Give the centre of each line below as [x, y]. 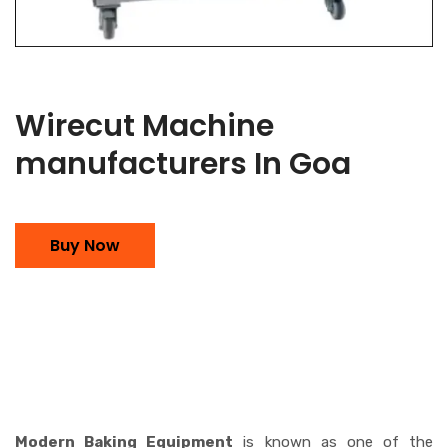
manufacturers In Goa [183, 163]
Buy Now [85, 245]
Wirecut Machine [144, 125]
